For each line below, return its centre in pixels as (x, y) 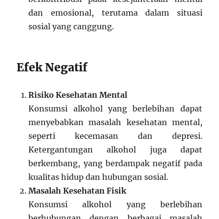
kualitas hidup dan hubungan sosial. (99, 177)
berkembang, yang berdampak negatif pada (115, 163)
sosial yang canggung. (71, 26)
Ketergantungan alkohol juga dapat (115, 149)
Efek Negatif (52, 67)
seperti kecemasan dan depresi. (115, 136)
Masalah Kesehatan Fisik (77, 190)
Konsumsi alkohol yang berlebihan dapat (115, 108)
